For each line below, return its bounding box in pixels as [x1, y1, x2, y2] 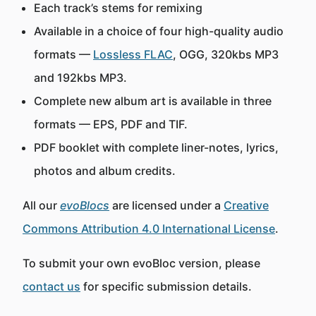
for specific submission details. [80, 279, 252, 293]
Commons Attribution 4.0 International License [23, 221, 275, 236]
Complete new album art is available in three [34, 94, 272, 108]
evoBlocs [60, 198, 109, 212]
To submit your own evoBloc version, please [23, 256, 260, 270]
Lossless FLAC [93, 47, 173, 61]
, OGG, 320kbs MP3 [173, 47, 279, 61]
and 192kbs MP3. [34, 71, 127, 85]
